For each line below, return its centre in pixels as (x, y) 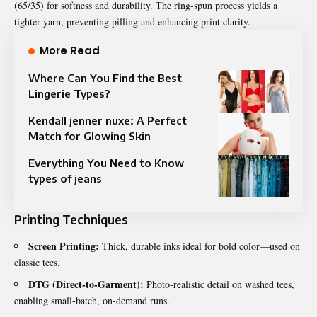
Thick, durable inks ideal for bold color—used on (200, 246)
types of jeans (65, 178)
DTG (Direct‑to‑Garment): (86, 284)
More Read (70, 50)
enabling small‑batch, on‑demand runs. (92, 300)
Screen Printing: (64, 246)
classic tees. (37, 262)
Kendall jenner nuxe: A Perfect (108, 120)
